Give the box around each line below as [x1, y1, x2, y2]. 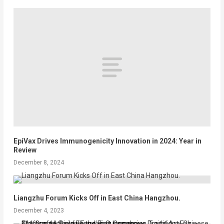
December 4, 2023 [13, 206, 64, 214]
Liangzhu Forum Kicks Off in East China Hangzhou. [13, 193, 180, 202]
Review [13, 145, 36, 154]
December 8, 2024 [13, 158, 64, 166]
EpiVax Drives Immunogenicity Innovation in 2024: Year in [13, 136, 201, 145]
